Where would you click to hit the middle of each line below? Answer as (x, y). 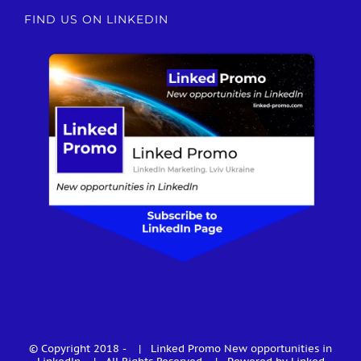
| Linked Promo (176, 349)
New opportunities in (278, 349)
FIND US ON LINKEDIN (96, 20)
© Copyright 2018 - (79, 349)
